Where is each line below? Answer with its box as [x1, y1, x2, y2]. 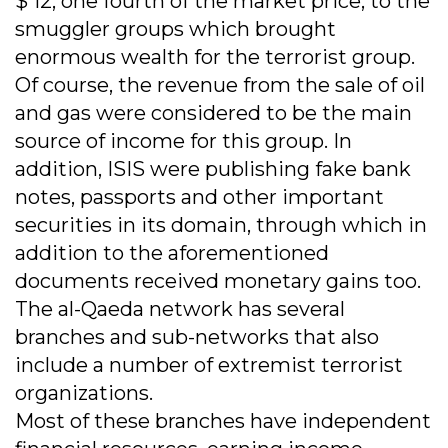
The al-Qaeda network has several [15, 297, 345, 322]
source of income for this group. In [15, 129, 352, 154]
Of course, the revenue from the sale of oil [15, 73, 425, 98]
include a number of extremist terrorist [15, 353, 403, 378]
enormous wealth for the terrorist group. [15, 45, 415, 70]
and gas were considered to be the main [15, 101, 412, 126]
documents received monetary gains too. [15, 269, 421, 294]
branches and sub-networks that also [15, 325, 379, 350]
